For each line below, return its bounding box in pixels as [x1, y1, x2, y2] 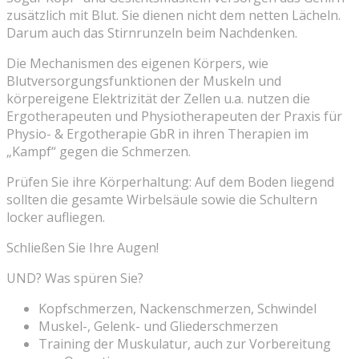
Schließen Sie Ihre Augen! [6, 238, 159, 256]
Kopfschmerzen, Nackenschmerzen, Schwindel [38, 299, 317, 317]
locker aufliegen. [6, 208, 105, 226]
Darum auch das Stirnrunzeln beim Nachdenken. [6, 23, 297, 42]
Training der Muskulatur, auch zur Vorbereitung [38, 334, 331, 353]
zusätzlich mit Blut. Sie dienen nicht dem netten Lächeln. [6, 6, 341, 24]
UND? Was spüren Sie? [6, 268, 143, 287]
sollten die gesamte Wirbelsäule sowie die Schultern [6, 190, 317, 208]
